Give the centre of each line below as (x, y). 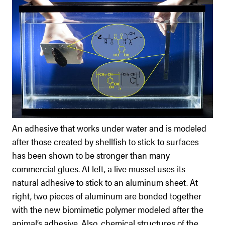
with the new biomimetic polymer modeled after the (108, 209)
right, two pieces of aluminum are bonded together (107, 195)
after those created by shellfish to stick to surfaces (105, 141)
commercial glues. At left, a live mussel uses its (99, 168)
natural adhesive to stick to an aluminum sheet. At (105, 182)
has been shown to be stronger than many (91, 155)
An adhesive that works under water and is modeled (109, 128)
